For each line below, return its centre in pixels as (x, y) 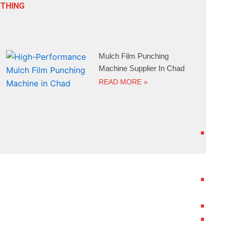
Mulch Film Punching (134, 56)
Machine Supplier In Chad (142, 68)
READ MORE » (123, 82)
